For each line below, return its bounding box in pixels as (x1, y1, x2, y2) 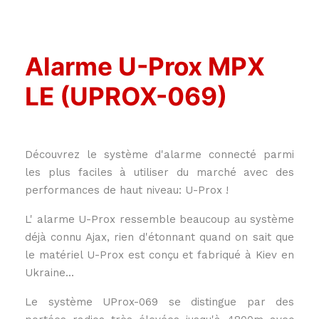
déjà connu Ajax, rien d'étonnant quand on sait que (25, 231, 294, 244)
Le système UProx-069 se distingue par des (25, 296, 294, 308)
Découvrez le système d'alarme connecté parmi (25, 148, 294, 161)
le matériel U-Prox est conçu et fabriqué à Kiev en (25, 249, 294, 261)
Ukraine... (25, 266, 74, 279)
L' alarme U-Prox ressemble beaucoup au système (25, 213, 294, 226)
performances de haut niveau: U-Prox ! (25, 184, 229, 197)
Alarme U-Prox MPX (25, 51, 265, 81)
